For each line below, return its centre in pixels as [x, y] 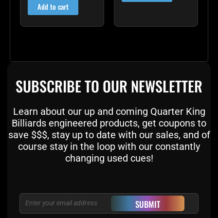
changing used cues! [109, 158]
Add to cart [53, 7]
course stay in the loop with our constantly [109, 146]
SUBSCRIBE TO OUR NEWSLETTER [109, 86]
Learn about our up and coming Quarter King [109, 111]
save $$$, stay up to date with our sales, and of [109, 135]
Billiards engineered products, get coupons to [109, 123]
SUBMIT [148, 204]
